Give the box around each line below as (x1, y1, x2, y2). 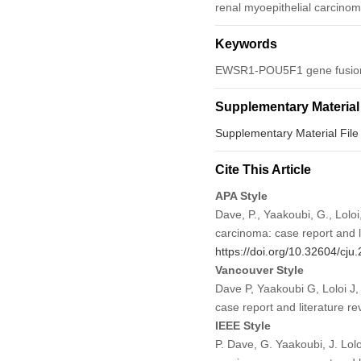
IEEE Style (214, 318, 271, 332)
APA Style (214, 189, 268, 202)
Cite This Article (214, 162, 311, 176)
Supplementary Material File (214, 126, 359, 139)
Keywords (214, 36, 277, 51)
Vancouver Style (214, 263, 304, 276)
